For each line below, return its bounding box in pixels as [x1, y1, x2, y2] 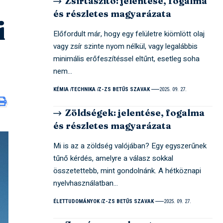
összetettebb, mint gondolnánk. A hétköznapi [53, 165, 202, 176]
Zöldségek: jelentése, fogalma [65, 107, 205, 118]
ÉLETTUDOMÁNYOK [53, 198, 100, 205]
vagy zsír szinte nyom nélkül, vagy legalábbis [53, 40, 198, 52]
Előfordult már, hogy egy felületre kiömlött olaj [53, 28, 205, 39]
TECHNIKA [71, 86, 96, 93]
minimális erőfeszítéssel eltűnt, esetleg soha [53, 53, 200, 64]
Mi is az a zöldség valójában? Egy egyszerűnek [53, 140, 207, 151]
